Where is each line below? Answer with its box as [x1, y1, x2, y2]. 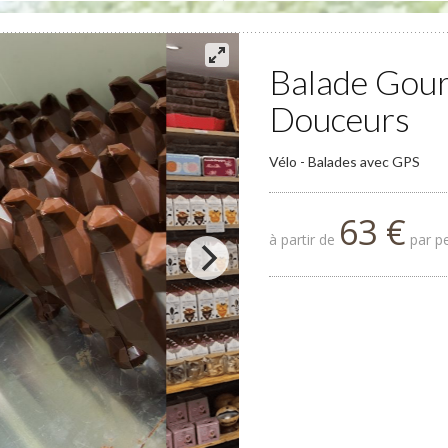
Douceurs [269, 98, 410, 139]
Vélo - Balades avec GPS [269, 153, 420, 170]
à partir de [269, 230, 339, 249]
